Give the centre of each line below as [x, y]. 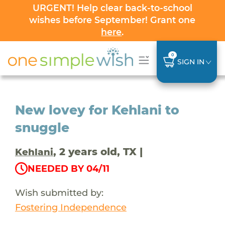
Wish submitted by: [59, 192]
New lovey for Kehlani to [97, 110]
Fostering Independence [71, 207]
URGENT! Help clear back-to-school [112, 8]
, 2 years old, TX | [98, 151]
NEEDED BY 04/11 [68, 168]
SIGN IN [191, 62]
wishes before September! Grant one [113, 20]
